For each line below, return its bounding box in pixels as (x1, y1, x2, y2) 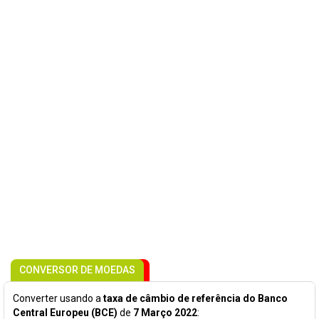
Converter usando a (13, 293, 103, 304)
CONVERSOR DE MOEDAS (19, 264, 135, 276)
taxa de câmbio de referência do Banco (103, 293, 288, 304)
